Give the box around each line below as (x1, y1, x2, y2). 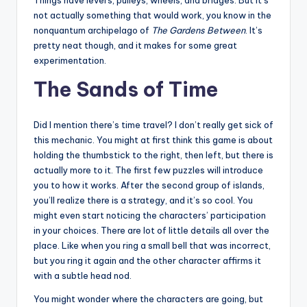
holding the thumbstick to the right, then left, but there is (34, 149, 273, 161)
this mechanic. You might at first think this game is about (34, 134, 273, 146)
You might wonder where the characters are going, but (34, 293, 263, 305)
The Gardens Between (151, 25, 245, 36)
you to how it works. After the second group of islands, (34, 180, 265, 191)
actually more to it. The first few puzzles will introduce (34, 164, 263, 176)
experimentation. (34, 55, 106, 66)
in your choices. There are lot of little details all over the (34, 225, 269, 236)
